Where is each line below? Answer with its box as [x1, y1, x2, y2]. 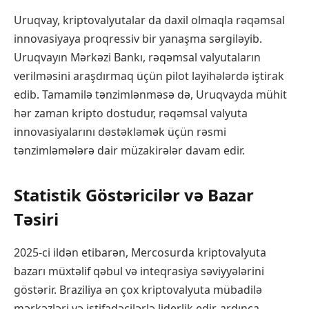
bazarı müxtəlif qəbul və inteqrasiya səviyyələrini [14, 263, 264, 279]
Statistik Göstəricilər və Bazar [14, 183, 254, 206]
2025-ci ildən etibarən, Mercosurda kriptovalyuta [14, 244, 266, 260]
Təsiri [14, 207, 59, 230]
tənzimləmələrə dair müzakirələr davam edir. [14, 143, 245, 159]
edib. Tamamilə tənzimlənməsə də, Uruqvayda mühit [14, 87, 287, 103]
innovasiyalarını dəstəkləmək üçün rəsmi [14, 124, 226, 140]
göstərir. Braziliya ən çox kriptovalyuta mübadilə [14, 281, 262, 297]
